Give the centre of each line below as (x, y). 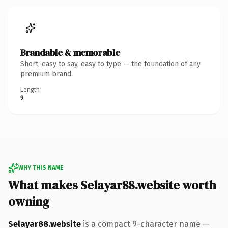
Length (30, 89)
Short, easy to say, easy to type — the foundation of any (110, 64)
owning (29, 201)
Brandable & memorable (70, 52)
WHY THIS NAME (41, 168)
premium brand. (47, 74)
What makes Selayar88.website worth (112, 185)
